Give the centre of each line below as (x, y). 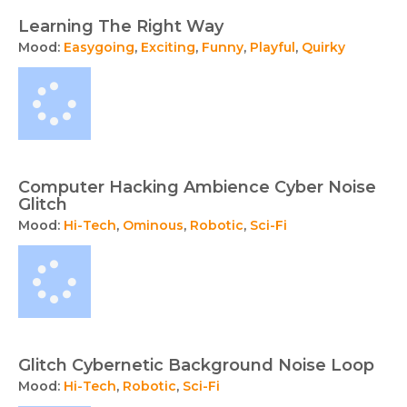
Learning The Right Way (121, 26)
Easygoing (99, 47)
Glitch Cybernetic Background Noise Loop (196, 365)
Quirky (323, 47)
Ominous (153, 225)
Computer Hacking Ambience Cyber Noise (197, 187)
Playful (273, 47)
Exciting (168, 47)
